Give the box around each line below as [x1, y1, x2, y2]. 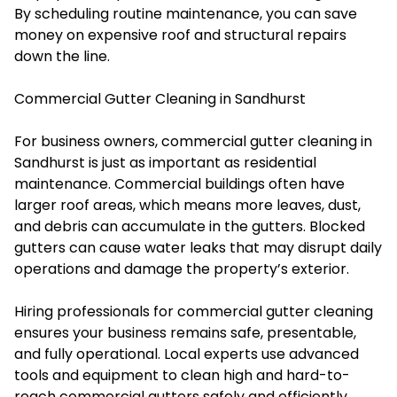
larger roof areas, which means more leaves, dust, [14, 194, 361, 215]
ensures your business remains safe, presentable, [14, 322, 356, 343]
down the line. [14, 45, 110, 66]
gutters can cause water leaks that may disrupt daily [14, 237, 382, 258]
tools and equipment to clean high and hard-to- [14, 364, 350, 385]
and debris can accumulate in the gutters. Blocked [14, 215, 365, 237]
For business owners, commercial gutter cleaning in [14, 130, 372, 152]
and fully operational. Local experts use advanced [14, 343, 359, 364]
